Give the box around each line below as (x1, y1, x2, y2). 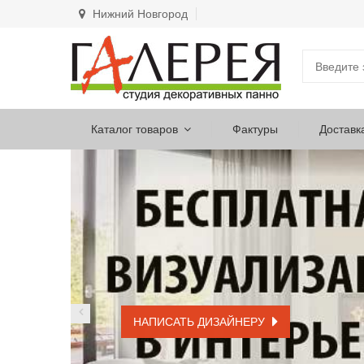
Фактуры (232, 123, 278, 136)
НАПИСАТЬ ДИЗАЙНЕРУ (133, 315, 268, 328)
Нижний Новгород (89, 7, 188, 20)
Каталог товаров (91, 123, 178, 136)
